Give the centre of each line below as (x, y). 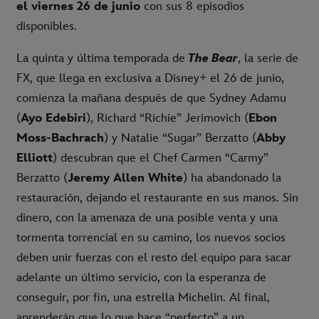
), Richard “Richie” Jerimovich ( (167, 118)
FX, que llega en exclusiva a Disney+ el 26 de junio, (150, 78)
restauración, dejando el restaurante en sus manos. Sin (157, 198)
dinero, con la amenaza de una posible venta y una (147, 218)
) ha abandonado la (232, 178)
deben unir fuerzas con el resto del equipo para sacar (154, 257)
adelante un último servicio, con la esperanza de (141, 277)
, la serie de (268, 58)
